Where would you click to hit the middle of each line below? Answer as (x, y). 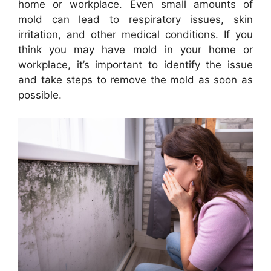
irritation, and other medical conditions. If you (135, 34)
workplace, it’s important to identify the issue (135, 64)
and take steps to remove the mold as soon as (135, 80)
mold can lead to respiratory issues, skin (135, 19)
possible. (40, 95)
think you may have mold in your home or (135, 49)
